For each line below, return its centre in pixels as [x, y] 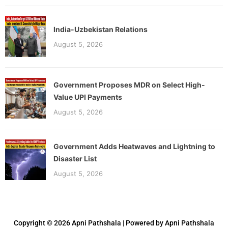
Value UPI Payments [88, 97]
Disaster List [75, 158]
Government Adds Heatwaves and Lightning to [134, 146]
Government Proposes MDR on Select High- [129, 84]
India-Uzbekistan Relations [101, 29]
